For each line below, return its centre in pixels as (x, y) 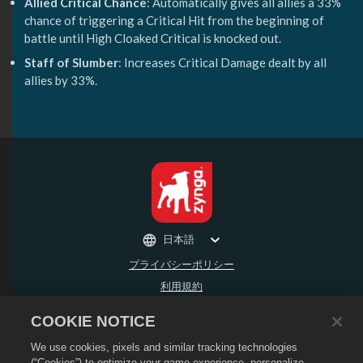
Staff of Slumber (71, 62)
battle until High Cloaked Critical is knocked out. (153, 38)
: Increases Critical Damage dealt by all (222, 62)
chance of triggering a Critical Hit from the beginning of (174, 21)
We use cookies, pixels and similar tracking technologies (164, 347)
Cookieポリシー (181, 350)
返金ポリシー (181, 329)
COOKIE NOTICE (94, 321)
